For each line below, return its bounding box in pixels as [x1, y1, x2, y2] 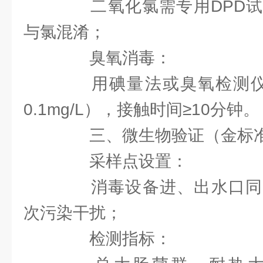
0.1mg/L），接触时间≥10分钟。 [23, 100, 259, 119]
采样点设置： [56, 152, 188, 170]
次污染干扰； [23, 204, 122, 222]
